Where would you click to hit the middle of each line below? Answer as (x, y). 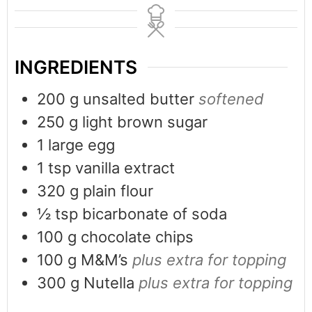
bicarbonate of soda (155, 214)
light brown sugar (145, 122)
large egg (81, 145)
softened (231, 99)
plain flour (118, 191)
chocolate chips (137, 237)
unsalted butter (139, 99)
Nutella (109, 283)
